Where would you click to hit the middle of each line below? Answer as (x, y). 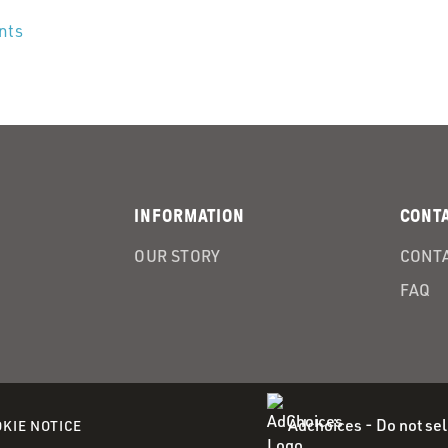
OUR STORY (177, 256)
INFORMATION (190, 216)
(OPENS (108, 425)
